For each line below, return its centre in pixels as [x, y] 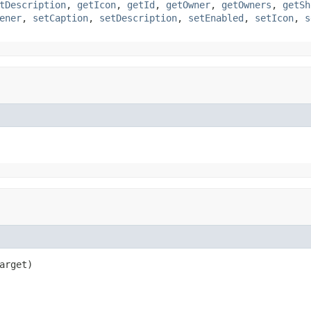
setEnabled [216, 18]
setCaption [60, 18]
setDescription [138, 18]
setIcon [274, 18]
